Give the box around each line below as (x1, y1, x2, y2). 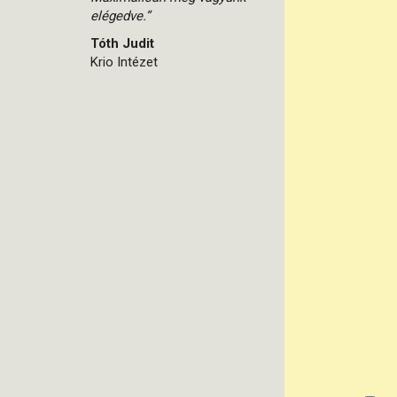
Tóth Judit (90, 35, 154, 51)
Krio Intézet (90, 54, 158, 70)
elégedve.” (90, 8, 150, 24)
